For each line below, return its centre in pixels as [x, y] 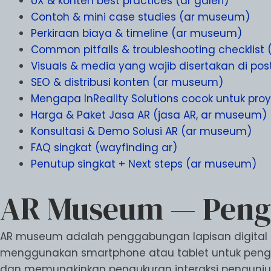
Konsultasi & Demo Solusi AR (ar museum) [141, 132]
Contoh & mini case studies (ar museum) [140, 17]
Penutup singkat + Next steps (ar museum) [144, 164]
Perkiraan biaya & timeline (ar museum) [136, 34]
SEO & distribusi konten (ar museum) [127, 83]
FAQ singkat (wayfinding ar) [104, 148]
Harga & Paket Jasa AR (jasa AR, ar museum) [149, 115]
